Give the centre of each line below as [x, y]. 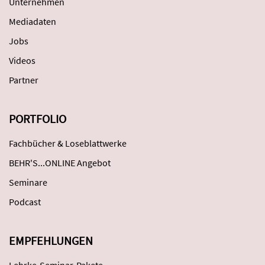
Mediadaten [33, 21]
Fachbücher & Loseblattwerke [68, 143]
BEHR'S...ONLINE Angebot [60, 163]
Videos [22, 60]
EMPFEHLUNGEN [51, 240]
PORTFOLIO [38, 119]
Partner [24, 80]
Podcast [25, 202]
